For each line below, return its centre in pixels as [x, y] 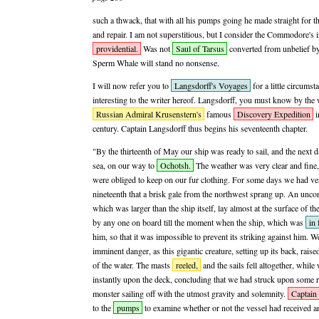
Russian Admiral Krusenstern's [148, 114]
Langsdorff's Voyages [211, 85]
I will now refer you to [132, 85]
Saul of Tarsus [200, 48]
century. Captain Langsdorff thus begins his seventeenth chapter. [200, 128]
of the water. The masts [132, 265]
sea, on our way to [125, 165]
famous [219, 114]
